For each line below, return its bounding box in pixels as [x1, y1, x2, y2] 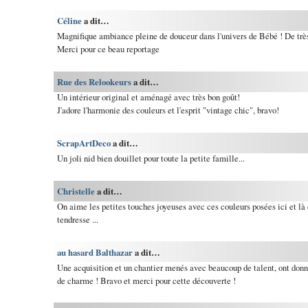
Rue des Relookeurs [56, 76, 131, 89]
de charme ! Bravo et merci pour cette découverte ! [56, 274, 236, 287]
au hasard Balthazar [56, 245, 133, 258]
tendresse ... [56, 213, 98, 226]
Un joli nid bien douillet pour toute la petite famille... [56, 152, 245, 165]
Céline [56, 14, 82, 27]
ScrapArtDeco [56, 137, 111, 149]
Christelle [56, 184, 95, 197]
